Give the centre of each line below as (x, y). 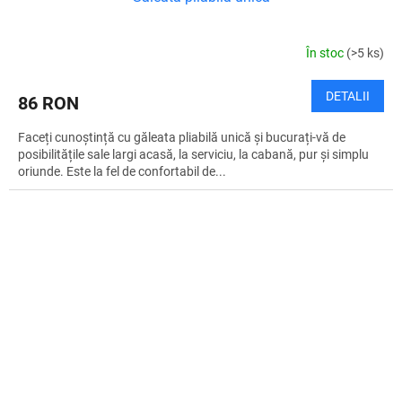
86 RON (48, 103)
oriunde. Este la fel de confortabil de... (122, 171)
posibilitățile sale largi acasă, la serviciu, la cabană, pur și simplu (193, 154)
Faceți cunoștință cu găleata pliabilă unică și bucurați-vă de (182, 137)
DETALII (348, 96)
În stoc (326, 53)
